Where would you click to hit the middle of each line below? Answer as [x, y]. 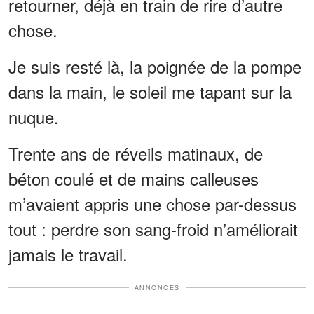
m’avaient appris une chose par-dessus [152, 203]
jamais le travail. [68, 254]
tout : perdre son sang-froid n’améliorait [153, 228]
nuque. [34, 116]
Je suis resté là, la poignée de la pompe [155, 66]
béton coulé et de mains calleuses [134, 178]
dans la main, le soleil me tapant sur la [150, 91]
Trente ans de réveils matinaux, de [136, 153]
